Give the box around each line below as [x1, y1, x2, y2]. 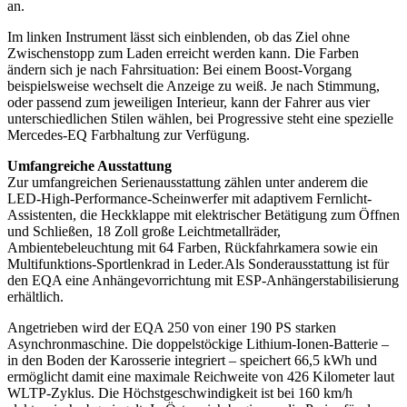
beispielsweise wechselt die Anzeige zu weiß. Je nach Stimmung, [7, 77, 380, 94]
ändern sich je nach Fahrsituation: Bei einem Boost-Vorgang [7, 61, 352, 77]
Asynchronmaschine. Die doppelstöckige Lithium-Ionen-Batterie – [7, 335, 389, 352]
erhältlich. [7, 288, 64, 304]
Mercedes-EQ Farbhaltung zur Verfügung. [7, 126, 250, 143]
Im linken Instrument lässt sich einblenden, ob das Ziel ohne [7, 28, 350, 45]
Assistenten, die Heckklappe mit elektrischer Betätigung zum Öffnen [7, 206, 400, 223]
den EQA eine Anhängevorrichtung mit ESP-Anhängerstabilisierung [7, 272, 399, 288]
